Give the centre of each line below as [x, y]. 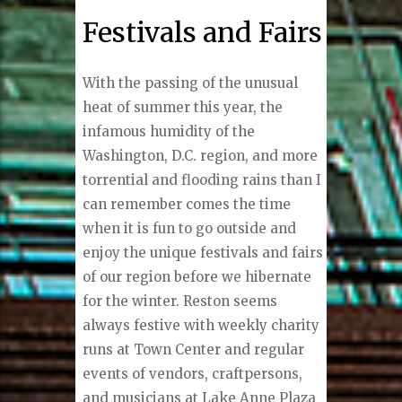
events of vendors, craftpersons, [193, 374]
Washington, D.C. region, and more [201, 156]
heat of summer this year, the [183, 108]
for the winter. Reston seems [180, 301]
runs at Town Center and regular [194, 350]
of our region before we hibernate [197, 277]
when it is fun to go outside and [190, 229]
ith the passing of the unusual [197, 83]
